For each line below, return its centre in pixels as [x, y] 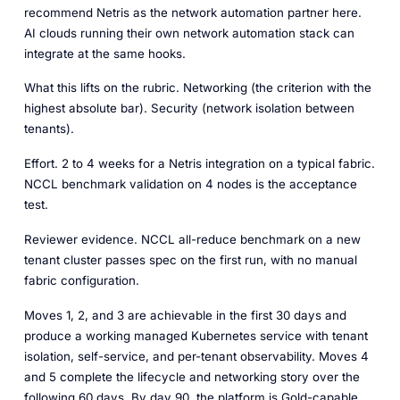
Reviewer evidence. [80, 239]
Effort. [41, 164]
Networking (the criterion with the [275, 88]
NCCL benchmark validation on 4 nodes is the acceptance [190, 184]
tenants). [49, 129]
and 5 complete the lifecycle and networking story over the [192, 376]
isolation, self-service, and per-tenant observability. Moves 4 [196, 356]
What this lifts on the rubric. [101, 88]
